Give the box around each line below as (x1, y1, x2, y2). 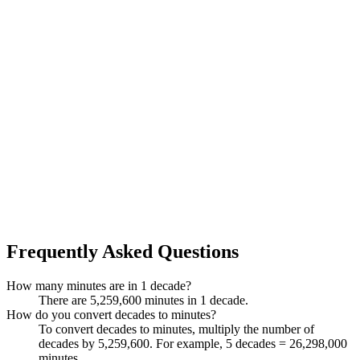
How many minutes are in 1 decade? (6, 278, 191, 292)
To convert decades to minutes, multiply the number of (39, 321, 314, 336)
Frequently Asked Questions (6, 240, 239, 262)
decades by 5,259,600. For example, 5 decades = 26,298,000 (39, 336, 347, 350)
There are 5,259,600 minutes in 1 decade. (39, 292, 248, 307)
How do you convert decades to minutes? (6, 307, 216, 321)
